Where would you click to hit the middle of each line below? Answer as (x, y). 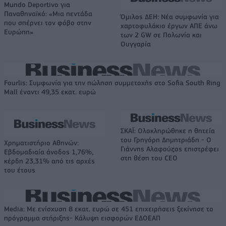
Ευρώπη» (19, 32)
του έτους (20, 170)
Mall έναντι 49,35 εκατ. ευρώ (50, 92)
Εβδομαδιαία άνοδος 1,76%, (49, 152)
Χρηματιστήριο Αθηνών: (41, 143)
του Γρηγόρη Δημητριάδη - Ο (166, 140)
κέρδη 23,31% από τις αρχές (49, 161)
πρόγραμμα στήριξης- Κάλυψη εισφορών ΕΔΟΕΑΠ (82, 218)
